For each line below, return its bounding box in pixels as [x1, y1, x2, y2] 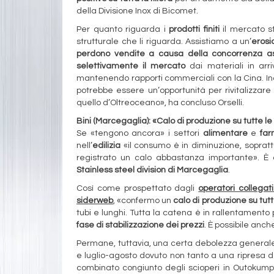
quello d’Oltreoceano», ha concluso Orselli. [76, 98, 244, 107]
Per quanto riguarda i [76, 24, 169, 34]
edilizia [92, 141, 120, 150]
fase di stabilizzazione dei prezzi [76, 220, 204, 229]
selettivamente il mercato [76, 61, 186, 70]
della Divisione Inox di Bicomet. [76, 6, 200, 15]
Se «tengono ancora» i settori [76, 128, 203, 138]
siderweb [76, 196, 113, 205]
